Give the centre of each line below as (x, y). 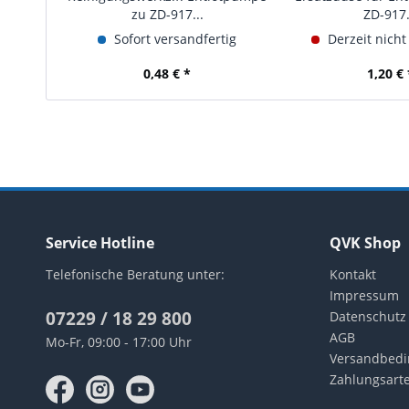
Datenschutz (368, 316)
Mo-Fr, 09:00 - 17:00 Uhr (119, 342)
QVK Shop (365, 243)
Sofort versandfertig (174, 39)
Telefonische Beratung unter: (135, 274)
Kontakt (353, 274)
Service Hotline (100, 243)
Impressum (364, 295)
